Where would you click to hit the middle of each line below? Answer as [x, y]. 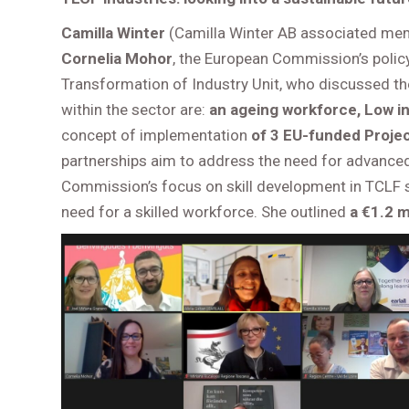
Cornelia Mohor [117, 58]
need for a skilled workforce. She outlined [206, 212]
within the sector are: [136, 110]
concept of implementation [157, 135]
